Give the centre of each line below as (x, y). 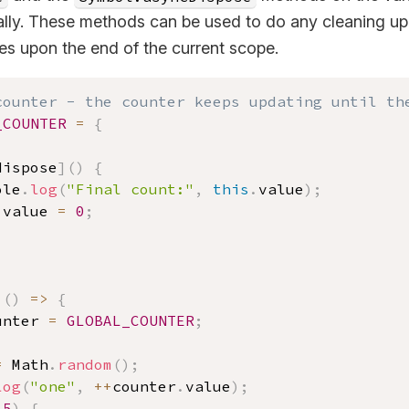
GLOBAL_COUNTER (131, 320)
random (85, 364)
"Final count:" (131, 189)
